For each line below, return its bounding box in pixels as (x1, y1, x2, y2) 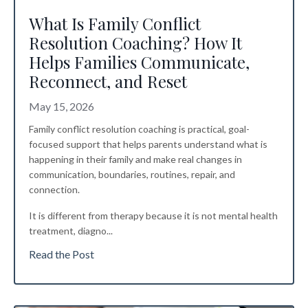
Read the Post (29, 247, 94, 261)
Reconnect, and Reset (29, 70, 187, 93)
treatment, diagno (29, 225, 107, 237)
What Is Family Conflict (29, 12, 201, 35)
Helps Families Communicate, (29, 51, 250, 74)
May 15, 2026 (29, 100, 94, 113)
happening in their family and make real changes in (29, 153, 242, 166)
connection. (29, 184, 80, 196)
